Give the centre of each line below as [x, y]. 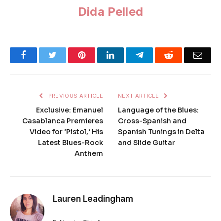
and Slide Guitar [147, 142]
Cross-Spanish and [152, 121]
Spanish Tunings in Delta [161, 131]
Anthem [89, 153]
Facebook [43, 55]
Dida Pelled [110, 11]
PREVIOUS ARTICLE [75, 95]
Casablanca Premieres [63, 121]
